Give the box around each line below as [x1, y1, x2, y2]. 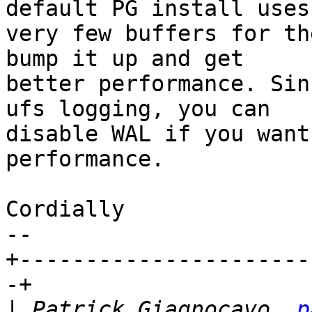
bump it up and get [6, 46, 244, 72]
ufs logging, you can [6, 96, 270, 122]
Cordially [6, 196, 125, 222]
